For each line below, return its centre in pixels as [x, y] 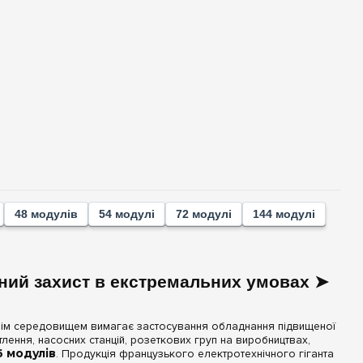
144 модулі [284, 214]
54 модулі [127, 214]
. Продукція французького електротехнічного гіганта [195, 353]
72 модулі [204, 214]
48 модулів [47, 214]
